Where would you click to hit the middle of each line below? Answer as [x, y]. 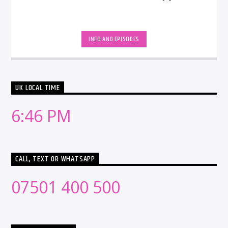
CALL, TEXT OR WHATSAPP [55, 159]
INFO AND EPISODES [114, 39]
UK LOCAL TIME [38, 88]
